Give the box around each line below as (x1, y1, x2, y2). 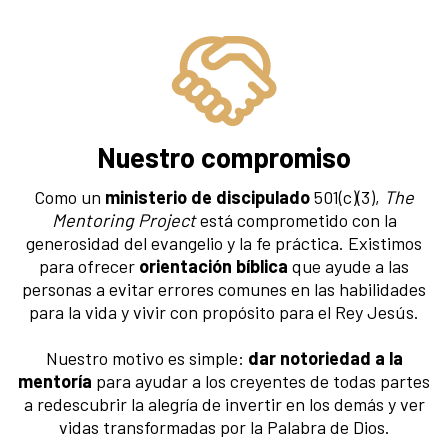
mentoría (18, 369, 92, 392)
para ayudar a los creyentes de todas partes (92, 369, 430, 392)
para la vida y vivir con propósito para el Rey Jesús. (29, 300, 419, 323)
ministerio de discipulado (105, 185, 310, 208)
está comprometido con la (195, 208, 397, 231)
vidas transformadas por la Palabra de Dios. (58, 415, 390, 438)
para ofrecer (39, 254, 139, 277)
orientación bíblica (139, 254, 288, 277)
